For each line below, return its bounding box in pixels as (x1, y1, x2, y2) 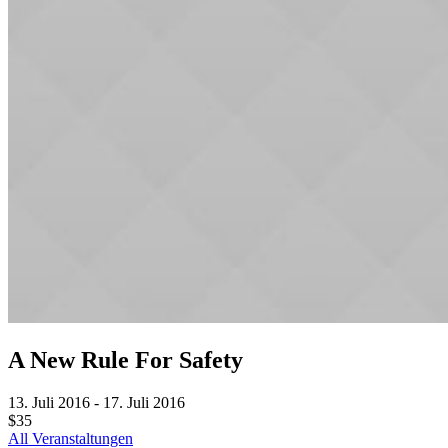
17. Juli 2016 (103, 393, 185, 411)
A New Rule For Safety (8, 346, 243, 373)
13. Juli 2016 (8, 393, 90, 411)
